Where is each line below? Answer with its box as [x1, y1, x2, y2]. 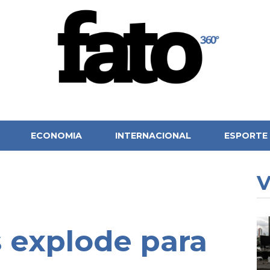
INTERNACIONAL [115, 130, 192, 141]
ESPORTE [224, 130, 268, 141]
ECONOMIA [30, 130, 82, 141]
